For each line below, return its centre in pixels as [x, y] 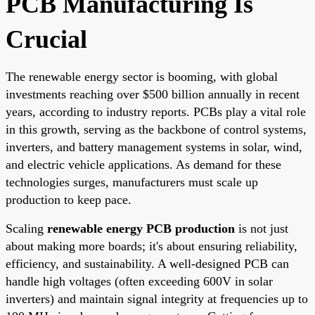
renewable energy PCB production [141, 228]
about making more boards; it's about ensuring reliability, [152, 246]
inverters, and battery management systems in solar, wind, [154, 147]
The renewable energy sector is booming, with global [142, 76]
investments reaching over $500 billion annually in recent [153, 94]
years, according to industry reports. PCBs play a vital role [156, 111]
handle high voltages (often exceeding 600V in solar [139, 281]
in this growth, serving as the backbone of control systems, [156, 129]
